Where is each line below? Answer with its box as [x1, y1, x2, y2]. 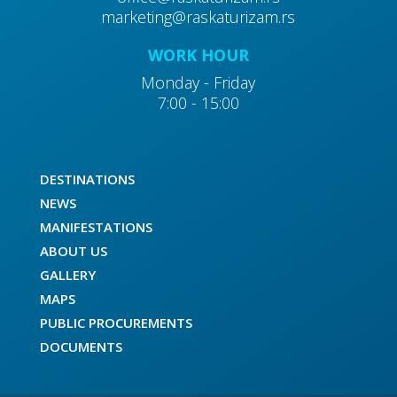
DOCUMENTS [39, 338, 122, 355]
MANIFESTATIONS [39, 218, 152, 236]
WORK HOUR [147, 44, 249, 66]
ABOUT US [39, 242, 107, 260]
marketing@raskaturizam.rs [101, 6, 296, 27]
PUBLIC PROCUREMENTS [39, 314, 192, 331]
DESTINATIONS [39, 170, 135, 188]
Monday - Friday [141, 72, 256, 93]
